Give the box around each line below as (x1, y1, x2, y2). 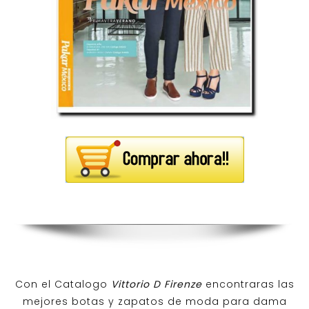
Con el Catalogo (14, 277, 111, 291)
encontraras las (201, 277, 295, 291)
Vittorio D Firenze (110, 277, 202, 291)
